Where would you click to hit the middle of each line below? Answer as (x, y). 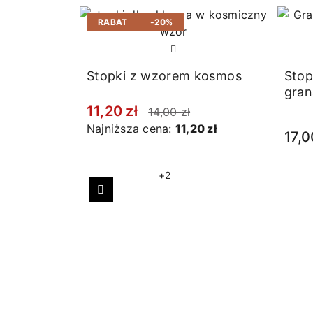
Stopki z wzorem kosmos (164, 75)
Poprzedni (128, 197)
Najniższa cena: (131, 129)
